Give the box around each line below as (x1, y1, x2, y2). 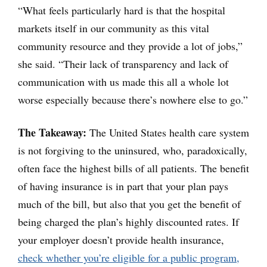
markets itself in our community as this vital (18, 21, 209, 36)
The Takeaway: (18, 125, 86, 141)
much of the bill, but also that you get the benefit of (18, 197, 241, 212)
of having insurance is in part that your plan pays (18, 179, 228, 194)
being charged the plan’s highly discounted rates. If (18, 215, 239, 229)
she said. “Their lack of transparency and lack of (18, 57, 228, 72)
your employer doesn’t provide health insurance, (18, 232, 224, 247)
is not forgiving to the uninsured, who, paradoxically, (18, 143, 247, 158)
